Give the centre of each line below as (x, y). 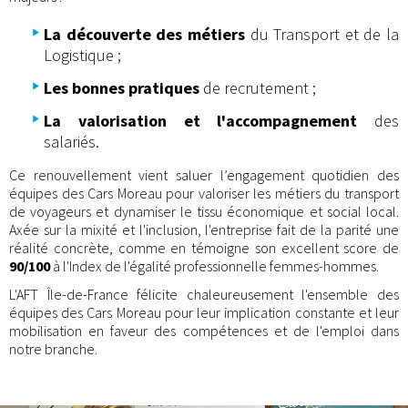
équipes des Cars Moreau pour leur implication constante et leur (204, 313)
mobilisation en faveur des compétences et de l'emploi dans (204, 331)
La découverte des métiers (144, 34)
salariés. (71, 141)
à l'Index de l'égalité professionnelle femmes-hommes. (214, 265)
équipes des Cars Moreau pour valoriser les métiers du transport (204, 193)
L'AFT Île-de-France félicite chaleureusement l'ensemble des (204, 295)
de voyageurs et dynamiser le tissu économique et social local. (204, 211)
